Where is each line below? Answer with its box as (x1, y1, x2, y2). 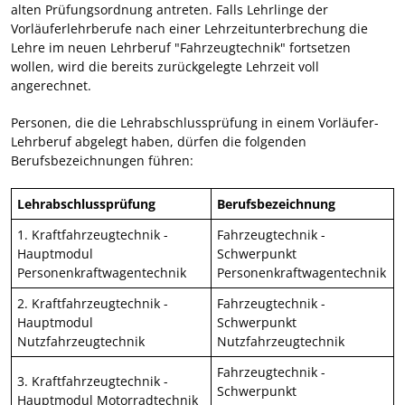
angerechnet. (11, 76, 91, 94)
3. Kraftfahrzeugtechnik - (17, 372, 168, 390)
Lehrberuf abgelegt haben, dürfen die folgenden (11, 132, 306, 150)
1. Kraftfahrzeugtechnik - (17, 225, 168, 243)
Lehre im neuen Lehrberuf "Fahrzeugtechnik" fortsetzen (11, 38, 351, 56)
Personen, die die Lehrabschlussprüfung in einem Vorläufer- (11, 113, 379, 131)
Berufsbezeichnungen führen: (11, 151, 193, 169)
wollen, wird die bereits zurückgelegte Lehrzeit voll (11, 57, 319, 75)
